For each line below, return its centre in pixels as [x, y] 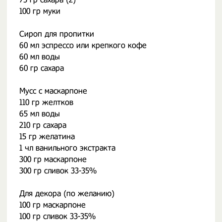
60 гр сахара [42, 68]
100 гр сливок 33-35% [57, 216]
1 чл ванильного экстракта [67, 148]
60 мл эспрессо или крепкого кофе [83, 45]
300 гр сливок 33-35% [58, 171]
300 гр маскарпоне [53, 159]
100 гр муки [40, 11]
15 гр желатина [47, 137]
